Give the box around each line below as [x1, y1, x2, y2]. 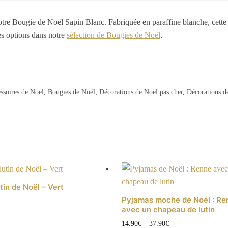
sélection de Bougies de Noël [67, 30, 161, 39]
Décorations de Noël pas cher [99, 88, 183, 96]
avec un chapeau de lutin [121, 204, 215, 214]
